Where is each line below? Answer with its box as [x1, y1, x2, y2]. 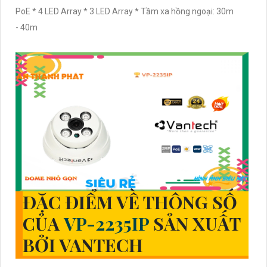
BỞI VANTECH [23, 233, 143, 257]
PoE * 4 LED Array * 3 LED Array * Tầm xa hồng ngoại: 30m [15, 6, 234, 16]
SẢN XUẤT [153, 212, 241, 236]
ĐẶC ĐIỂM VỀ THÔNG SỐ [23, 190, 237, 215]
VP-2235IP [64, 212, 153, 236]
